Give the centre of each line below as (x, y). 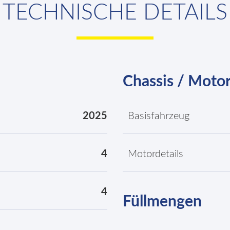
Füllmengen (162, 202)
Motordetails (156, 154)
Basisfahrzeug (159, 116)
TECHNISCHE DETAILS (115, 13)
